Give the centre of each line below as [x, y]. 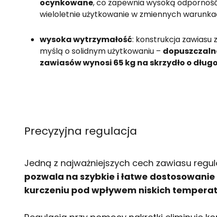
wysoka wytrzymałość [86, 39]
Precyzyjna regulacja [82, 131]
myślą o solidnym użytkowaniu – [101, 51]
